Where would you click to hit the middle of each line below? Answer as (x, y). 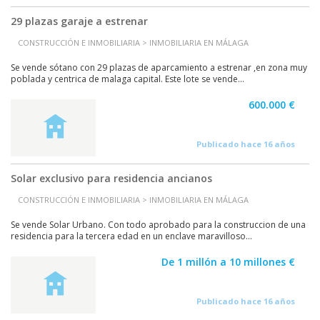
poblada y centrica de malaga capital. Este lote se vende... (127, 79)
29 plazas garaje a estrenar (79, 21)
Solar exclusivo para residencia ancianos (111, 178)
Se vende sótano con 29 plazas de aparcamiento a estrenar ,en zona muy (159, 67)
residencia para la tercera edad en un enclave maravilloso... (131, 236)
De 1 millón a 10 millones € (228, 262)
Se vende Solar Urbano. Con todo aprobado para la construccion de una (158, 225)
